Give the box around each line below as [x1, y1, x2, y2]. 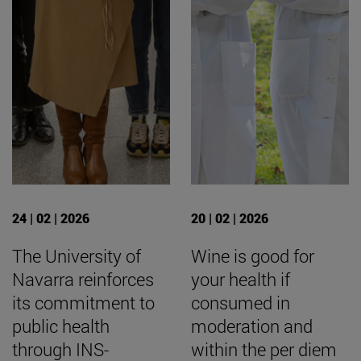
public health [12, 314, 110, 338]
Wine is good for [191, 244, 314, 268]
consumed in [191, 291, 290, 315]
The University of [12, 244, 141, 268]
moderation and [191, 314, 313, 338]
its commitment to [12, 291, 155, 315]
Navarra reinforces [12, 268, 154, 292]
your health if [191, 268, 290, 292]
